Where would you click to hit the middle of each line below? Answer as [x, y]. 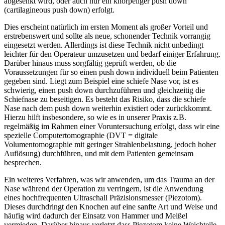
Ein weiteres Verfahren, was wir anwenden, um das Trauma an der [109, 179]
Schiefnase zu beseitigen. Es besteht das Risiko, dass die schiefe [105, 99]
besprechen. [23, 162]
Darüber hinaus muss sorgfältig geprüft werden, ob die [90, 63]
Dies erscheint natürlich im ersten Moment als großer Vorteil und [106, 27]
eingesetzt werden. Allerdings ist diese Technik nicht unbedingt [104, 45]
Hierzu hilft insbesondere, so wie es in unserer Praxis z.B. [95, 117]
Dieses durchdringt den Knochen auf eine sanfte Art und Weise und [111, 206]
